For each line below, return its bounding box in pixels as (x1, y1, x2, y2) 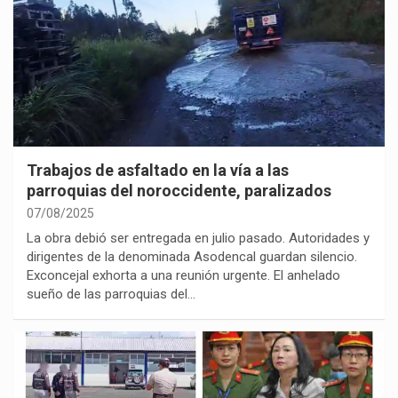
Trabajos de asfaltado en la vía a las (27, 160, 289, 179)
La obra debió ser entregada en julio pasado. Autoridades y (27, 229, 370, 246)
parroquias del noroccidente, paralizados (27, 180, 331, 200)
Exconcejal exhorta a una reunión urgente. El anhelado (27, 267, 340, 283)
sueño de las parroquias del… (27, 285, 195, 302)
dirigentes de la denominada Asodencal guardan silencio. (27, 248, 357, 265)
